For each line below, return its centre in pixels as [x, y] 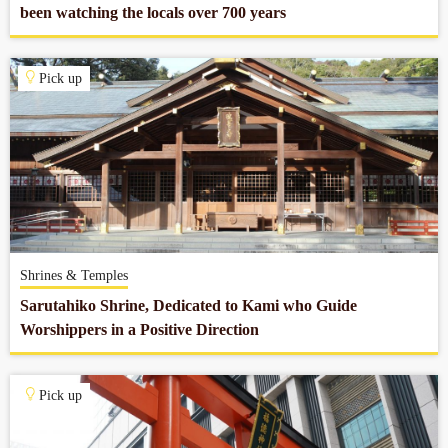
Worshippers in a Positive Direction [139, 329]
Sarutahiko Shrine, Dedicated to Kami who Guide [188, 305]
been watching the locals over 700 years [153, 12]
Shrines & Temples [74, 275]
